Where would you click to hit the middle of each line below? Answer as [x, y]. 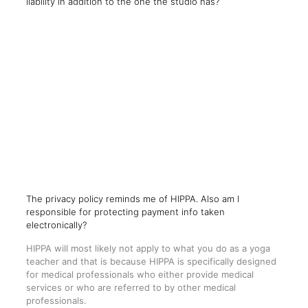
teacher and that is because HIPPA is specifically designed [151, 262]
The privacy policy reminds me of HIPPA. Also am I [132, 199]
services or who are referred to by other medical [131, 288]
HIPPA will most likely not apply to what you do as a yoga [148, 249]
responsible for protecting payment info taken [125, 212]
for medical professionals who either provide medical [140, 275]
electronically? [57, 225]
